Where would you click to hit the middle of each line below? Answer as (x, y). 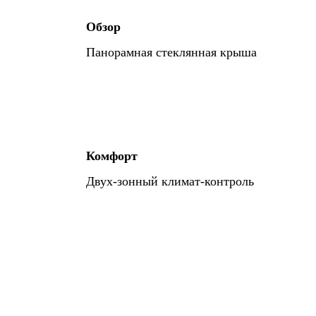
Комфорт (112, 156)
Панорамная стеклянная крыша (171, 52)
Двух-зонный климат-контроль (170, 181)
